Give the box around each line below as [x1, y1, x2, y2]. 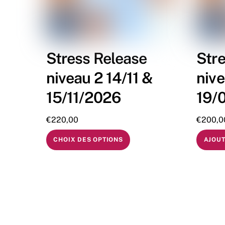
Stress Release [46, 49, 147, 67]
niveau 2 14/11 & [46, 68, 153, 87]
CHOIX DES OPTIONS [53, 136, 123, 144]
